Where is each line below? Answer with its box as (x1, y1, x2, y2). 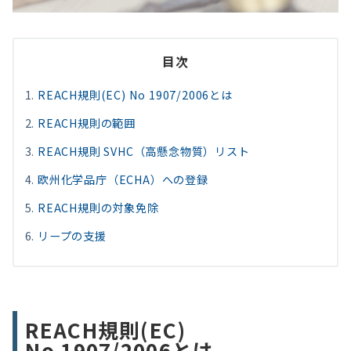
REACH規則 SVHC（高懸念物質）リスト (38, 143, 250, 160)
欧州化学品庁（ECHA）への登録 (38, 172, 208, 188)
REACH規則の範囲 (38, 115, 136, 132)
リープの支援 (38, 228, 107, 244)
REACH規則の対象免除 (38, 200, 159, 216)
